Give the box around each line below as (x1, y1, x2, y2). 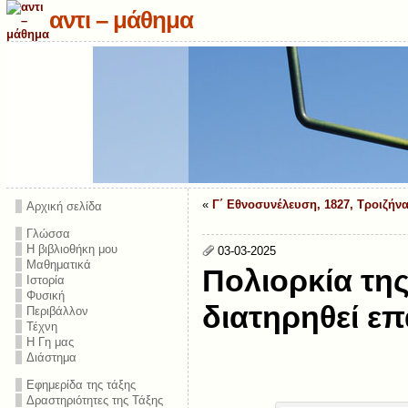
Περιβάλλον (25, 304, 88, 318)
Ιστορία (25, 273, 65, 287)
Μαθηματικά (25, 258, 91, 271)
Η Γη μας (25, 335, 74, 349)
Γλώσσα (25, 227, 70, 240)
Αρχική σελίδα (25, 199, 102, 213)
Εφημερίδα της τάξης (25, 378, 136, 392)
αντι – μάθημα (48, 7, 193, 33)
